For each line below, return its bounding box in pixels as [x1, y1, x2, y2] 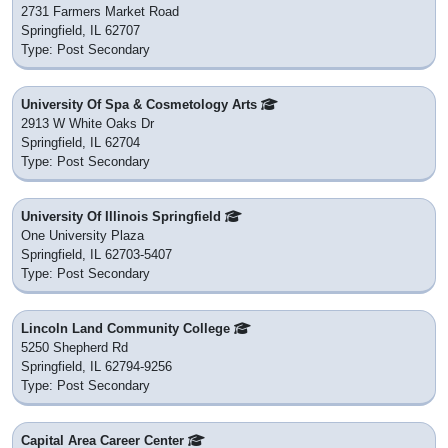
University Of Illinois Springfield [21, 209, 225, 225]
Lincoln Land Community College [21, 321, 234, 337]
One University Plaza [21, 228, 144, 244]
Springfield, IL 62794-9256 [21, 359, 172, 375]
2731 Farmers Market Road [21, 4, 179, 20]
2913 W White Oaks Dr [21, 116, 154, 132]
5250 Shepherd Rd [21, 340, 128, 356]
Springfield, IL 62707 [21, 23, 140, 39]
